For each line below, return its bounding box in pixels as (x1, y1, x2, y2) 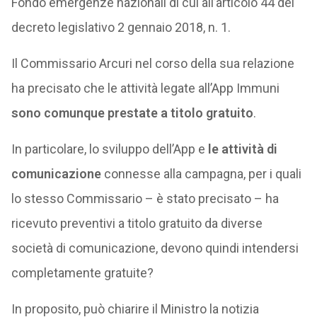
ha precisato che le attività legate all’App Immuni (11, 81, 279, 96)
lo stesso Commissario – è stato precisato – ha (11, 191, 279, 206)
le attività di (207, 142, 277, 156)
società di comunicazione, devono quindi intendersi (11, 241, 299, 255)
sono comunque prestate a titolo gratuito (11, 105, 253, 120)
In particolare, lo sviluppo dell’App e (11, 142, 208, 156)
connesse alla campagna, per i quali (100, 166, 301, 181)
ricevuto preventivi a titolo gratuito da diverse (11, 216, 263, 231)
